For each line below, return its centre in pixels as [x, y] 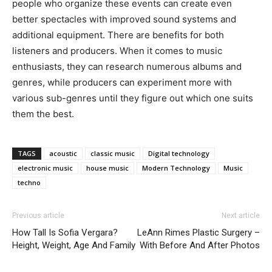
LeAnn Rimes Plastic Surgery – [199, 233]
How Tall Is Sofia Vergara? [65, 233]
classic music [113, 154]
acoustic [63, 154]
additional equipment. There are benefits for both [118, 35]
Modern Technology [176, 168]
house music [107, 168]
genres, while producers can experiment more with [122, 83]
